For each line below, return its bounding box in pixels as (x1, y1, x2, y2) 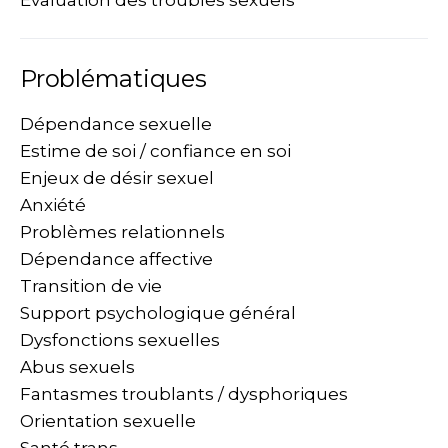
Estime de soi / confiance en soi (20, 141, 291, 161)
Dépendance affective (20, 249, 213, 269)
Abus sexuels (20, 357, 135, 377)
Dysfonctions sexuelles (20, 330, 220, 350)
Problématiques (20, 64, 207, 93)
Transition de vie (20, 276, 162, 296)
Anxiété (20, 195, 86, 215)
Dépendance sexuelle (20, 114, 212, 134)
